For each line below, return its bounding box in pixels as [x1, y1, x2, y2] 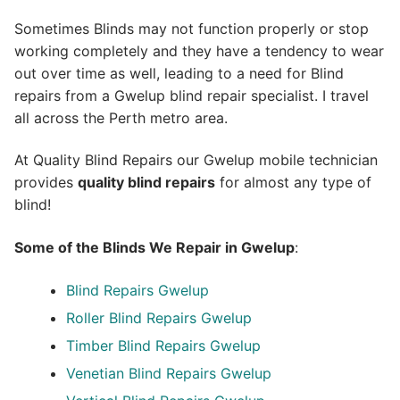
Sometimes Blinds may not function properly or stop [14, 19, 369, 37]
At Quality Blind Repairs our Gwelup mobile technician [14, 151, 378, 170]
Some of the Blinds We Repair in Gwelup [14, 238, 295, 257]
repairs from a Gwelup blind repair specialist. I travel [14, 86, 369, 104]
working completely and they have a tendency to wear [14, 41, 384, 60]
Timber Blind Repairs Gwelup [65, 336, 261, 354]
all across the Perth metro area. [14, 108, 228, 127]
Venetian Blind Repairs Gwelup [65, 363, 271, 382]
